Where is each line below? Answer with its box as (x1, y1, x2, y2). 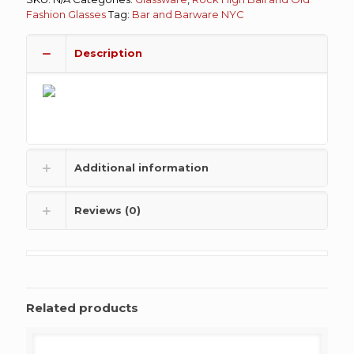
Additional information (74, 160, 209, 174)
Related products (26, 299, 138, 315)
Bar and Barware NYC (132, 7, 244, 21)
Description (74, 46, 142, 59)
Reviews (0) (74, 203, 141, 217)
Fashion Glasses (26, 7, 106, 21)
